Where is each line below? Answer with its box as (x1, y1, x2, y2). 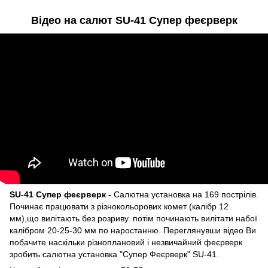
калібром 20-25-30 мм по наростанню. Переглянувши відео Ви (10, 225, 256, 235)
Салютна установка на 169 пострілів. (114, 189, 258, 199)
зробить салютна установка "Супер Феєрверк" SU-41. (10, 249, 219, 259)
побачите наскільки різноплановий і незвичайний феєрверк (10, 237, 242, 247)
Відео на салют (31, 14, 115, 26)
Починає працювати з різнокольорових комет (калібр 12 (10, 201, 229, 211)
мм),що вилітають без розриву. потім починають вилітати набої (10, 213, 257, 223)
